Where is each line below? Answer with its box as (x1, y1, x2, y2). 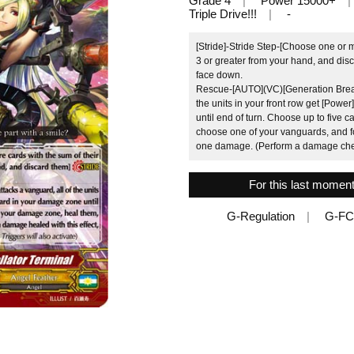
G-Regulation (226, 209, 295, 223)
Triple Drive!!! (189, 6, 257, 21)
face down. (196, 69, 243, 81)
